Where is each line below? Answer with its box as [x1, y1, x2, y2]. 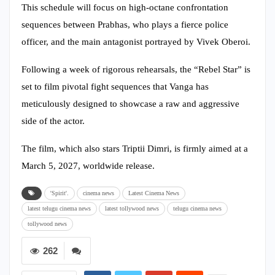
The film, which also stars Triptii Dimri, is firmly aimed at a [21, 143, 248, 153]
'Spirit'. [50, 189, 69, 196]
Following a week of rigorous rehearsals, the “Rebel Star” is [21, 64, 250, 74]
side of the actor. [21, 115, 85, 126]
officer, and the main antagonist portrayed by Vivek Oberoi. [21, 36, 250, 47]
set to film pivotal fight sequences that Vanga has [21, 81, 209, 91]
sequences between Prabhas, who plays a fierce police [21, 19, 228, 29]
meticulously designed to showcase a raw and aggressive [21, 98, 239, 109]
